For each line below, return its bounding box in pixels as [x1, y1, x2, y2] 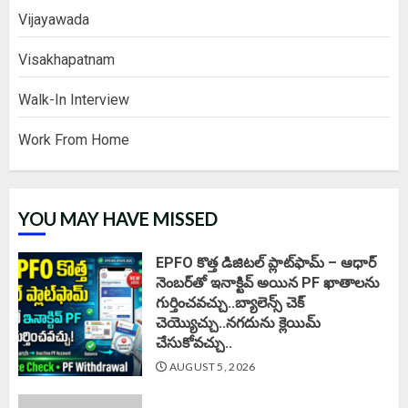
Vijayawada [18, 10, 89, 28]
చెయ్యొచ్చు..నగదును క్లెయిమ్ [156, 313, 321, 331]
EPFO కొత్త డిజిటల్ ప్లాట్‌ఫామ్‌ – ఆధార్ [156, 253, 376, 271]
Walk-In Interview [18, 90, 129, 108]
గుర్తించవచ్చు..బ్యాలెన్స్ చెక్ [156, 293, 304, 311]
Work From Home [18, 130, 129, 148]
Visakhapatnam [18, 50, 115, 68]
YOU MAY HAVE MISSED [18, 207, 218, 229]
